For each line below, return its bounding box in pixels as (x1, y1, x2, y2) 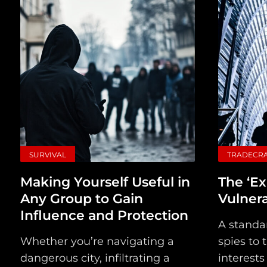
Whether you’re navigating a (20, 235, 174, 249)
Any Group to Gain (20, 191, 143, 207)
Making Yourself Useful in (20, 174, 190, 191)
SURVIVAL (29, 150, 66, 160)
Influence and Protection (20, 207, 188, 224)
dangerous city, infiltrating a (20, 252, 170, 265)
